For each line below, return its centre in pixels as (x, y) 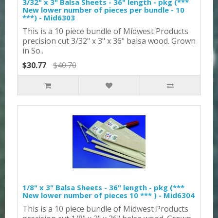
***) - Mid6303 (49, 17)
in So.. (33, 50)
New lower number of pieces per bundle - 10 (103, 9)
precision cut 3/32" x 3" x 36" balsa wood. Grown (109, 41)
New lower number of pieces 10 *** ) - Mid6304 (109, 195)
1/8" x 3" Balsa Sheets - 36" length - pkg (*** (103, 187)
